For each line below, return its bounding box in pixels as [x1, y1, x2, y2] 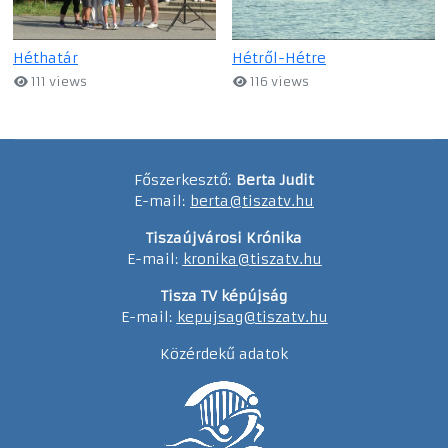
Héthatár [13, 48, 78, 67]
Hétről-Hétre [232, 48, 326, 67]
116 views [247, 73, 310, 89]
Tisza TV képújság [161, 286, 287, 305]
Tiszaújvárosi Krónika [146, 228, 302, 247]
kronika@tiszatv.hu [182, 249, 322, 268]
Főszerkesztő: [134, 170, 236, 189]
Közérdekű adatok [160, 344, 288, 363]
